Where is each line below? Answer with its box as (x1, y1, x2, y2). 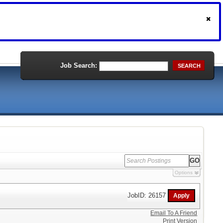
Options (174, 170, 193, 175)
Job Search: (60, 62, 97, 69)
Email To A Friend (150, 210, 198, 217)
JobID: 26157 (127, 191, 168, 199)
